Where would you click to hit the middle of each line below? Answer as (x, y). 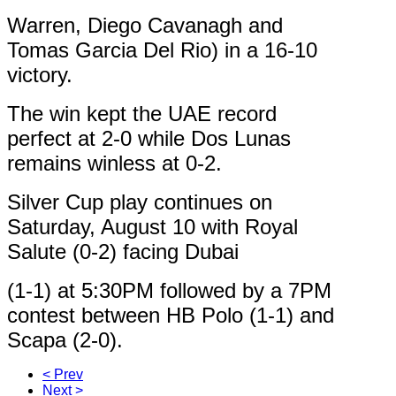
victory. (40, 75)
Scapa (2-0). (65, 340)
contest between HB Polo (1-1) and (171, 316)
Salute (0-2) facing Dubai (123, 252)
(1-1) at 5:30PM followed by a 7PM (169, 291)
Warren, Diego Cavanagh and (145, 26)
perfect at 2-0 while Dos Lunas (149, 139)
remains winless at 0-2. (114, 164)
